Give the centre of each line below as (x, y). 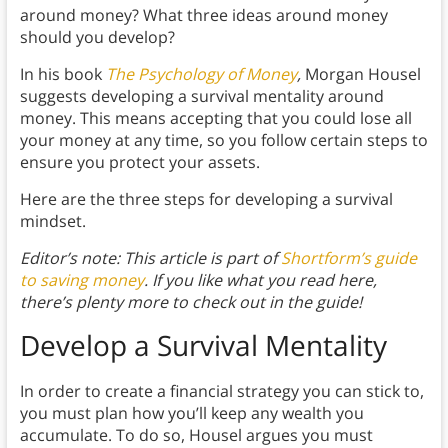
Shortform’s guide (348, 258)
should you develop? (97, 37)
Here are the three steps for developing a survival (206, 199)
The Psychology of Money (201, 74)
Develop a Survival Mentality (203, 345)
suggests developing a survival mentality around (201, 96)
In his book (62, 74)
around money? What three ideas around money (203, 15)
